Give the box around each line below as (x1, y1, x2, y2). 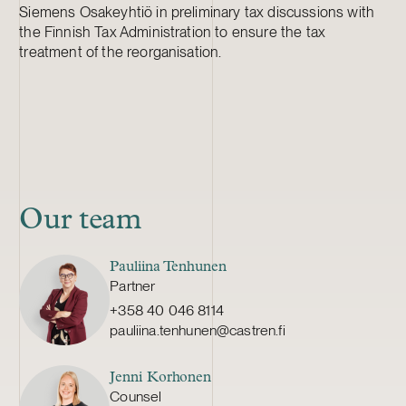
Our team (19, 206, 141, 237)
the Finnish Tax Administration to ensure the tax (19, 23, 326, 42)
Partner (110, 277, 156, 295)
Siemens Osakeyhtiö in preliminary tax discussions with (19, 3, 375, 22)
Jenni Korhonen (110, 370, 212, 385)
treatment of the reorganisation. (19, 43, 222, 62)
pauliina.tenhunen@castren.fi (110, 322, 285, 340)
